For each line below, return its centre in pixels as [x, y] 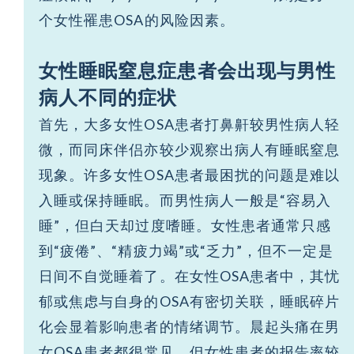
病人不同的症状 [108, 97]
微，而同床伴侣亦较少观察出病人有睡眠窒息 [190, 150]
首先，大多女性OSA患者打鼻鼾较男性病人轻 [190, 124]
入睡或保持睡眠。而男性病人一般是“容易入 [185, 200]
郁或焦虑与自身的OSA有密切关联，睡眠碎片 [190, 301]
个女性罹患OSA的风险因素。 [137, 20]
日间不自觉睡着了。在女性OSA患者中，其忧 [190, 276]
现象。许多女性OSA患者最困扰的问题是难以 [190, 175]
